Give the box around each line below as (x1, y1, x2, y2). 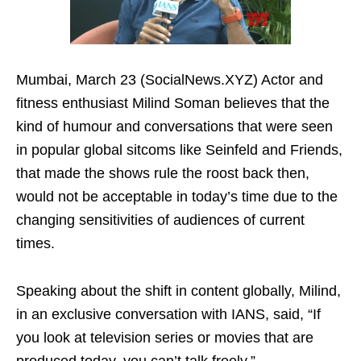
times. (16, 235, 55, 252)
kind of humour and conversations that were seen (16, 118, 333, 135)
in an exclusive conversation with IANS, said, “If (16, 306, 321, 323)
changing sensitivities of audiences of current (16, 212, 305, 229)
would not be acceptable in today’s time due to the (16, 189, 338, 205)
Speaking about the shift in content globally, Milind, (16, 283, 341, 300)
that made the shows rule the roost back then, (16, 165, 309, 182)
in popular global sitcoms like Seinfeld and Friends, (16, 142, 342, 159)
